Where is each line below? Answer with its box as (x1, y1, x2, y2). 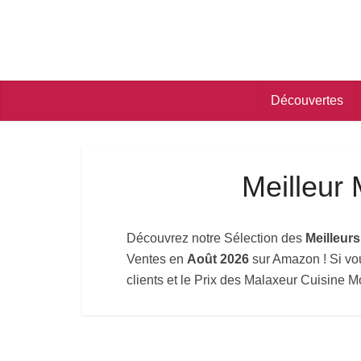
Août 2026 (184, 252, 249, 266)
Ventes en (127, 252, 184, 266)
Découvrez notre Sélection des (127, 231, 305, 245)
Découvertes (270, 93, 343, 107)
